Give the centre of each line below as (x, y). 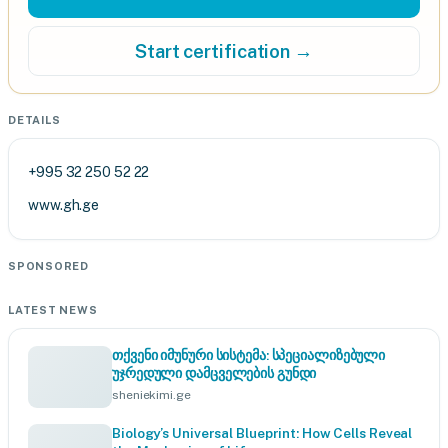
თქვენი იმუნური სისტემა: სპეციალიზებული (249, 355)
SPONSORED (48, 266)
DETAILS (34, 120)
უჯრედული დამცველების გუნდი (214, 373)
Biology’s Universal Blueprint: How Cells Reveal (262, 433)
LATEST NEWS (53, 310)
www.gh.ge (64, 205)
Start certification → (224, 51)
